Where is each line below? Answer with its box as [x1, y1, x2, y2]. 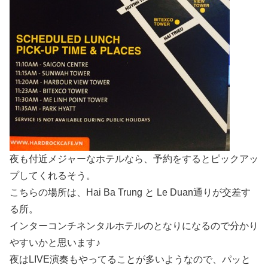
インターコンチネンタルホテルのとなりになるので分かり [10, 221, 258, 232]
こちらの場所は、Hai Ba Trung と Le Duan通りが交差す [10, 187, 251, 198]
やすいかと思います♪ [10, 237, 100, 248]
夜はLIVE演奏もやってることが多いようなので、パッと [10, 254, 251, 265]
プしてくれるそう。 [10, 170, 96, 181]
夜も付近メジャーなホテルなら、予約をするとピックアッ [10, 154, 258, 165]
